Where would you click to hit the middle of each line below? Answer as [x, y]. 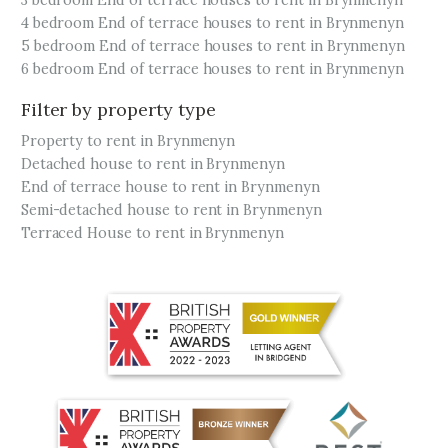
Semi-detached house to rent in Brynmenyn [171, 210]
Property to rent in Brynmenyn [128, 141]
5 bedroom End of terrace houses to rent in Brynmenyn [213, 46]
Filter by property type [118, 109]
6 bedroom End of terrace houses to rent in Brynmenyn [212, 69]
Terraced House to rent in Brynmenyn [152, 233]
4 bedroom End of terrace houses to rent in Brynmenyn [212, 23]
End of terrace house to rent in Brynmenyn [170, 187]
